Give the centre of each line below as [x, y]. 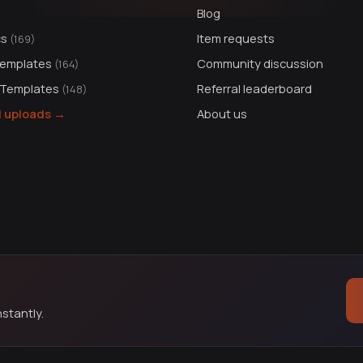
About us [222, 114]
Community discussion [260, 63]
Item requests [235, 38]
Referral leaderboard [254, 89]
